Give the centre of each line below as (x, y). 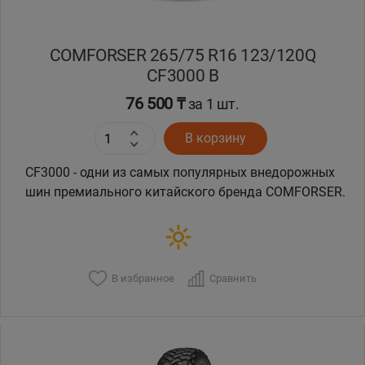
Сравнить (233, 278)
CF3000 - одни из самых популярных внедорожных (180, 173)
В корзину (215, 139)
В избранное (143, 278)
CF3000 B (182, 76)
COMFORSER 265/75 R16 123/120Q (182, 55)
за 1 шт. (212, 104)
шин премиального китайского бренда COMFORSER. (185, 192)
